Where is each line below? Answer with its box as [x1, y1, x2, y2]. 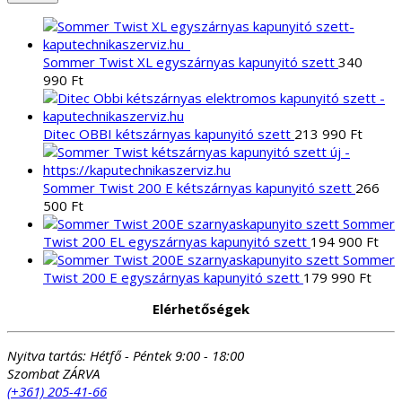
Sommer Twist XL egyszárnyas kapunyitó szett [43, 52, 335, 71]
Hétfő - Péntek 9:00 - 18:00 [90, 345, 244, 364]
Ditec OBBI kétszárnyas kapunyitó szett [43, 124, 291, 143]
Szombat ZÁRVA [7, 363, 100, 382]
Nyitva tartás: [7, 345, 86, 364]
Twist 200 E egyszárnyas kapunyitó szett [43, 267, 300, 286]
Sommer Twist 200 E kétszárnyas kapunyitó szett [43, 178, 352, 197]
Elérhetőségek [153, 299, 249, 318]
